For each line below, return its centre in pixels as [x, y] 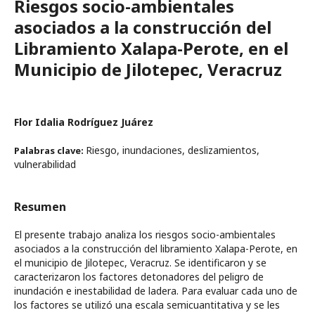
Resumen [40, 207]
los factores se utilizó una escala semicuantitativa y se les [147, 305]
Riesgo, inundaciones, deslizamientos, [173, 150]
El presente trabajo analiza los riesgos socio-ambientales [145, 234]
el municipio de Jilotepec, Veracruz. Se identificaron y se [140, 263]
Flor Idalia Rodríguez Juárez [84, 122]
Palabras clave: [50, 150]
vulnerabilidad [45, 164]
